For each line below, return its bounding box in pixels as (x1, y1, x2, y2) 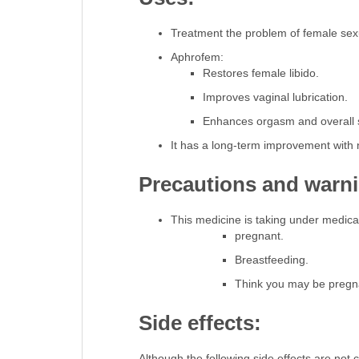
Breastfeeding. (234, 253, 309, 267)
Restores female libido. (202, 67, 319, 80)
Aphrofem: (170, 50, 224, 64)
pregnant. (234, 229, 284, 243)
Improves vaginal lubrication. (202, 91, 348, 104)
